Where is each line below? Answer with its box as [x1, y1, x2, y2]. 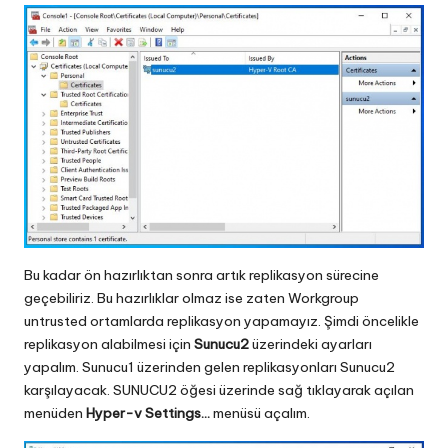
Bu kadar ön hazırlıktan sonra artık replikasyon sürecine [24, 266, 379, 285]
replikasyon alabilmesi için [24, 335, 194, 354]
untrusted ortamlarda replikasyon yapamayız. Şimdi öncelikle [24, 312, 419, 331]
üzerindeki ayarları [252, 335, 372, 354]
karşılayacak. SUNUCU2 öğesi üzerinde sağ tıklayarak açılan [24, 381, 414, 400]
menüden [24, 404, 86, 423]
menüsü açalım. [210, 404, 310, 423]
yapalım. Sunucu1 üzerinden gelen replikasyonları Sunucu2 [24, 358, 395, 377]
